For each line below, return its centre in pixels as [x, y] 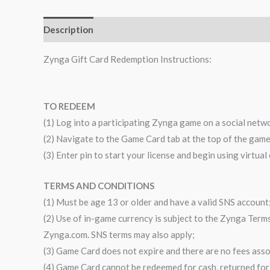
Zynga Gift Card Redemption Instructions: [127, 59]
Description [68, 29]
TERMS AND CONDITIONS [99, 186]
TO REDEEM [69, 106]
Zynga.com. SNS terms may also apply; [119, 234]
